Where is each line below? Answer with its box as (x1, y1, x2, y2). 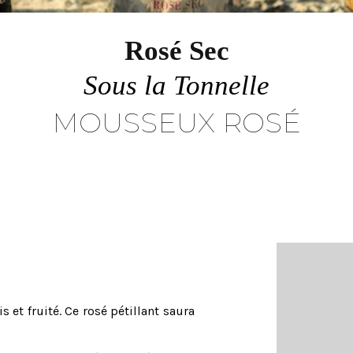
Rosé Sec (124, 35, 229, 66)
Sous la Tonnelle (84, 69, 269, 101)
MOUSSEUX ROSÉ (52, 105, 301, 139)
